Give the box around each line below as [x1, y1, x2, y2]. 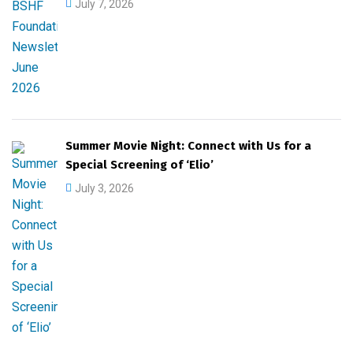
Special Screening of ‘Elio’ [65, 158, 214, 172]
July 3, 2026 [75, 181, 134, 195]
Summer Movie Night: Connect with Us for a [65, 139, 311, 153]
